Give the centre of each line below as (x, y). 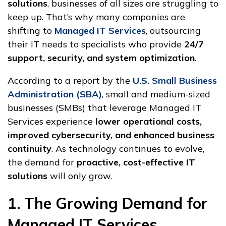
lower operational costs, (149, 122)
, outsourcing (173, 31)
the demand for (42, 162)
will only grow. (80, 176)
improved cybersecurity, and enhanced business (111, 135)
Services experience (51, 122)
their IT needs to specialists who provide (96, 44)
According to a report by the (70, 81)
